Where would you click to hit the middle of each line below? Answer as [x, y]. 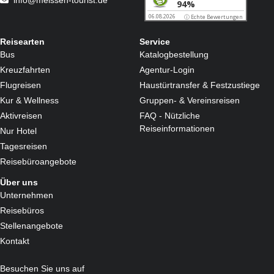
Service [155, 41]
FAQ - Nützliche [170, 115]
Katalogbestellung [174, 54]
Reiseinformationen [177, 128]
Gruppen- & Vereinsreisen [190, 100]
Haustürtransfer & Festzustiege [200, 85]
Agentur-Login [167, 69]
